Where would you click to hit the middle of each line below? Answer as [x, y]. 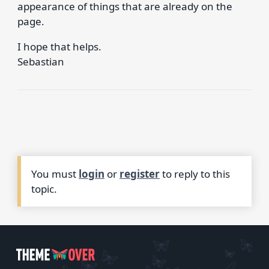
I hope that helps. [59, 46]
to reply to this [195, 174]
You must [55, 174]
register [140, 174]
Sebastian [41, 61]
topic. [44, 189]
